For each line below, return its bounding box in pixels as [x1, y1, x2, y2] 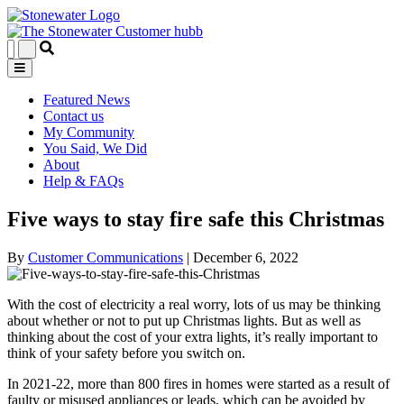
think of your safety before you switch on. [7, 344, 245, 361]
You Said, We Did [43, 141, 147, 156]
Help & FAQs [43, 173, 124, 188]
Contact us [43, 108, 104, 124]
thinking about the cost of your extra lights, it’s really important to [7, 328, 378, 344]
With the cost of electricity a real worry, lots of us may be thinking [7, 296, 381, 312]
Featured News [43, 92, 130, 107]
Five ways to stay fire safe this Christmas [7, 207, 384, 231]
